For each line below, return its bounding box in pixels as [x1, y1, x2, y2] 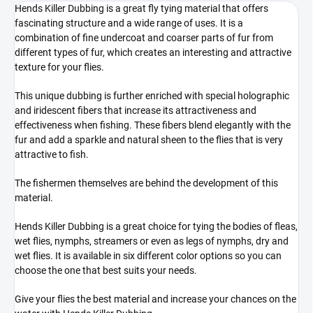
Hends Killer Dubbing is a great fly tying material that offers [15, 2, 268, 14]
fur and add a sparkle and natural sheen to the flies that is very [15, 133, 283, 145]
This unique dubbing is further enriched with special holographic [15, 89, 289, 101]
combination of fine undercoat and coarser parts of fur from [15, 31, 273, 43]
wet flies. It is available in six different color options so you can [15, 249, 282, 261]
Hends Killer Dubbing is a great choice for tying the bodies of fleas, [15, 220, 298, 232]
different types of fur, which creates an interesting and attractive [15, 46, 291, 58]
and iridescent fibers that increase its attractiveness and [15, 104, 256, 116]
